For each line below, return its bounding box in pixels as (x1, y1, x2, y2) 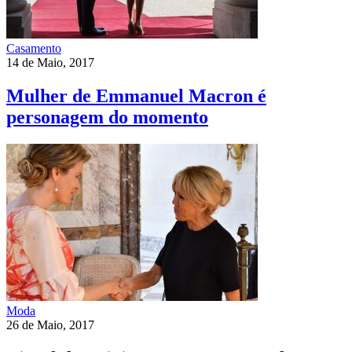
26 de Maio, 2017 (6, 317, 94, 332)
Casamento (6, 41, 61, 55)
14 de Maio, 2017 (6, 55, 94, 69)
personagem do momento (6, 106, 208, 127)
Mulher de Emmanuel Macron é (6, 85, 266, 106)
